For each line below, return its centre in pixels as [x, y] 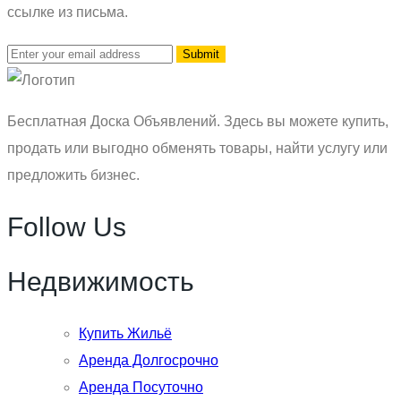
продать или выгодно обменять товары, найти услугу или [197, 149]
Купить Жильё [125, 333]
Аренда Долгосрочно [149, 360]
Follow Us [67, 226]
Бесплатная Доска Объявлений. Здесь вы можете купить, [198, 122]
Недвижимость [101, 281]
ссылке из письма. [68, 13]
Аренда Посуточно [141, 387]
